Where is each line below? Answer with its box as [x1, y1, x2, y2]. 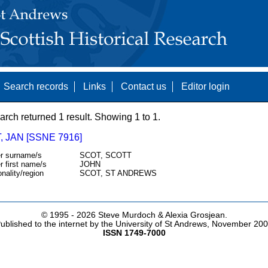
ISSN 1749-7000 [102, 229, 166, 238]
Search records [3, 81, 68, 92]
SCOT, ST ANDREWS [79, 169, 157, 178]
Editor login [181, 81, 230, 92]
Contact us [120, 81, 166, 92]
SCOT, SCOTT [79, 151, 132, 160]
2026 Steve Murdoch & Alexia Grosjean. [76, 211, 227, 220]
